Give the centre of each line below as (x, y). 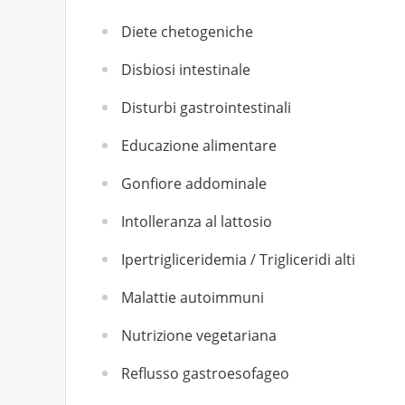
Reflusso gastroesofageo (205, 373)
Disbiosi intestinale (186, 70)
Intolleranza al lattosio (197, 221)
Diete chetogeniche (187, 32)
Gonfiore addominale (194, 184)
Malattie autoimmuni (193, 297)
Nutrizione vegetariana (199, 335)
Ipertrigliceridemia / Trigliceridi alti (238, 259)
